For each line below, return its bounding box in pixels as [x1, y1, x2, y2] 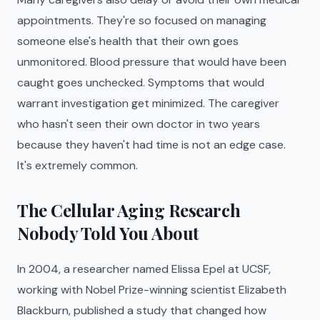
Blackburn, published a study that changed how [17, 303, 266, 318]
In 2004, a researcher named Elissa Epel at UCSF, [17, 261, 271, 276]
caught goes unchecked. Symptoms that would [17, 75, 264, 90]
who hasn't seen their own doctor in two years [17, 116, 260, 131]
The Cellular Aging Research [17, 199, 241, 221]
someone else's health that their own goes [17, 34, 239, 49]
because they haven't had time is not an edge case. [17, 137, 286, 152]
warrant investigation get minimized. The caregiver [17, 96, 279, 111]
